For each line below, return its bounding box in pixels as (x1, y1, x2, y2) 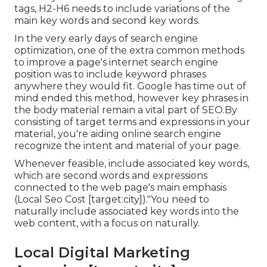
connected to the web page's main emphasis (14, 182, 226, 194)
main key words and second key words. (14, 15, 200, 27)
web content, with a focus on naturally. (14, 218, 200, 229)
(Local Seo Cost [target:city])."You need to (14, 194, 209, 206)
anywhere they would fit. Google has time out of (14, 80, 246, 92)
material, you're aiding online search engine (14, 128, 221, 140)
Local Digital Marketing (14, 244, 190, 262)
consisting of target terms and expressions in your (14, 116, 250, 128)
